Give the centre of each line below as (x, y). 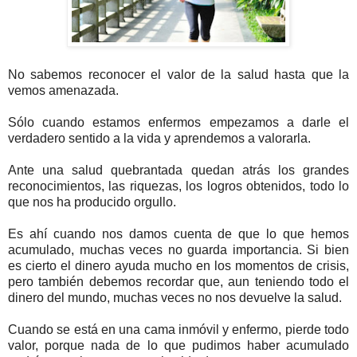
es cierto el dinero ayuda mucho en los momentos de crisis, (178, 265)
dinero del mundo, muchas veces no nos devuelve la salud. (175, 297)
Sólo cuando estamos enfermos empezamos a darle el (178, 122)
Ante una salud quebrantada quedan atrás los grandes (178, 170)
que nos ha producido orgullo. (92, 202)
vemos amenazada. (63, 90)
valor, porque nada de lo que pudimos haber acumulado (178, 345)
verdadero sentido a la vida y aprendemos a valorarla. (159, 138)
